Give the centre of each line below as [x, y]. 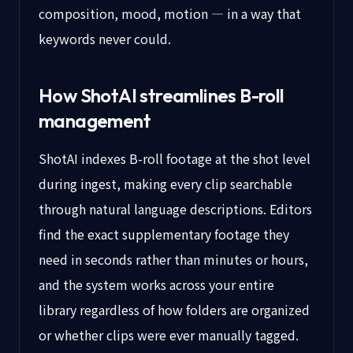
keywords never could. [105, 39]
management [95, 121]
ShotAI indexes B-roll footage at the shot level [175, 158]
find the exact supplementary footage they [164, 234]
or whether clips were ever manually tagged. [169, 335]
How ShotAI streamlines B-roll [162, 95]
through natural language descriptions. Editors [175, 209]
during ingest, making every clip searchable [165, 184]
